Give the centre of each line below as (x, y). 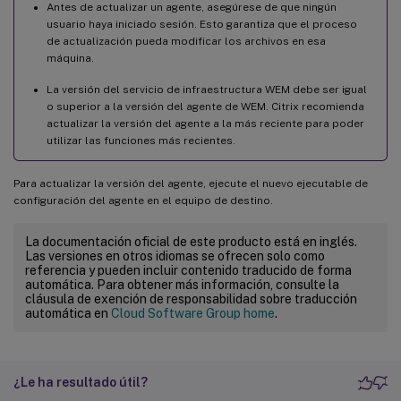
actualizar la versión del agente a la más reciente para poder (205, 124)
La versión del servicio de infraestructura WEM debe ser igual (207, 90)
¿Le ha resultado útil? (81, 383)
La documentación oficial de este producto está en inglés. (191, 242)
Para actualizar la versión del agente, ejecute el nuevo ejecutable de (191, 184)
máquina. (70, 59)
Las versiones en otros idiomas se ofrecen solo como (175, 256)
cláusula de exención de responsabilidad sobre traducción (191, 299)
